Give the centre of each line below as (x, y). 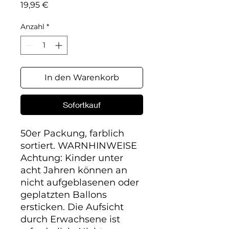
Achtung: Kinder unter (72, 158)
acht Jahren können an (74, 170)
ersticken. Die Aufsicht (72, 207)
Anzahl (32, 27)
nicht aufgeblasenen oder (80, 182)
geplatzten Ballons (64, 195)
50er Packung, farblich (72, 133)
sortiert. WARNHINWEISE (79, 146)
